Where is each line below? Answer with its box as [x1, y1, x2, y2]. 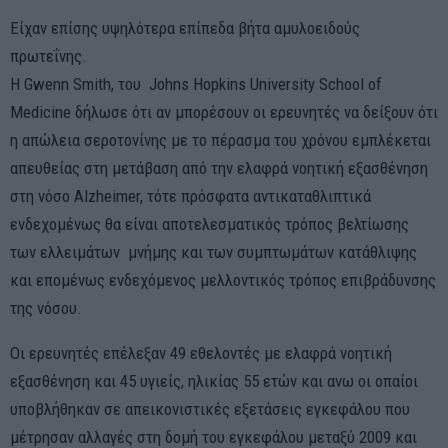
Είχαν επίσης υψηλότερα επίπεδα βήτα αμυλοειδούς [10, 17, 360, 38]
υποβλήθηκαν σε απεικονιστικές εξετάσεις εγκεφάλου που [10, 398, 410, 419]
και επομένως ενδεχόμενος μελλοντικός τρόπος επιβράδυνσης [10, 269, 436, 290]
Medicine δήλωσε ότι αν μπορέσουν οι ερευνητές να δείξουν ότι [10, 101, 438, 122]
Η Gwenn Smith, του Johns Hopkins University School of [10, 73, 382, 94]
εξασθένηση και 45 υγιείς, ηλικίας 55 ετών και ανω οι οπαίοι [10, 370, 418, 391]
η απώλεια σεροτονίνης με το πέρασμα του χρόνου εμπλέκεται [10, 129, 431, 150]
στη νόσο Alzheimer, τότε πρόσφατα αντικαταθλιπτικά [10, 185, 371, 206]
